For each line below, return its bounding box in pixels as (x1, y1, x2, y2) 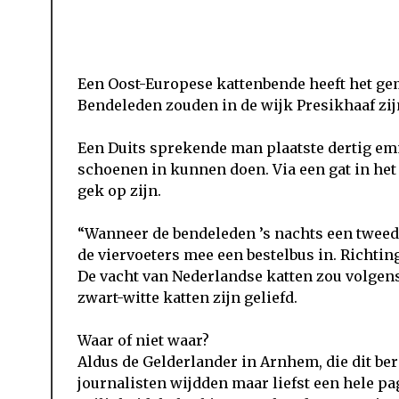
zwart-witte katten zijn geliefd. (77, 288, 297, 306)
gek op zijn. (77, 181, 161, 199)
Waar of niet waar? (77, 330, 209, 349)
